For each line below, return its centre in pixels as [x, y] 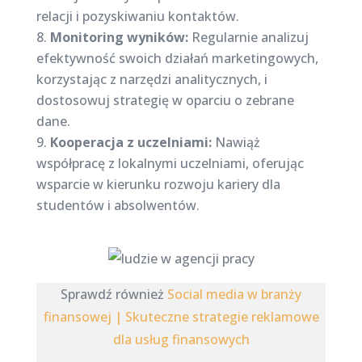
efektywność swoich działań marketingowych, [177, 58]
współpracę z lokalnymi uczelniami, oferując [170, 163]
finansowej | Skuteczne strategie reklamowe [181, 317]
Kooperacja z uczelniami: [130, 142]
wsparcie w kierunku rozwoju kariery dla [158, 184]
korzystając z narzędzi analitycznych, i [152, 79]
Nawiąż [236, 142]
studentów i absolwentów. [118, 205]
